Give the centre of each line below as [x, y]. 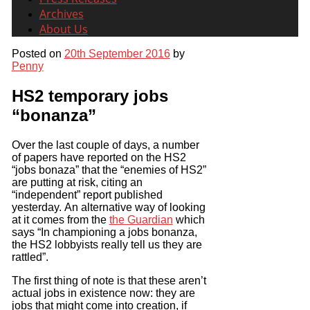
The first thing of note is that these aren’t [109, 280]
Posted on [38, 54]
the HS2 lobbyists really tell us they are [107, 244]
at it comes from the [60, 219]
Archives [61, 14]
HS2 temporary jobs [90, 95]
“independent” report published [87, 194]
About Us [63, 29]
